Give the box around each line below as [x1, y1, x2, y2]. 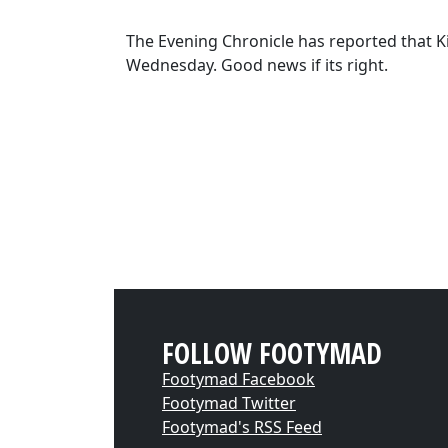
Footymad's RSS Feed [162, 416, 322, 438]
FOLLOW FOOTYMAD [162, 334, 382, 372]
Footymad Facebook [162, 368, 315, 390]
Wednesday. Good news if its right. [126, 54, 388, 76]
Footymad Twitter [162, 392, 296, 414]
